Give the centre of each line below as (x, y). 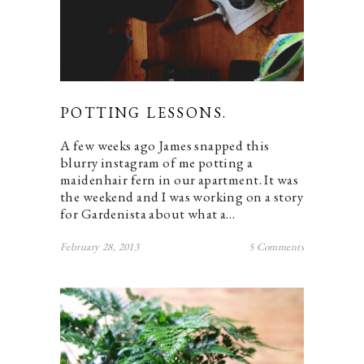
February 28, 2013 (100, 246)
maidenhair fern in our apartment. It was (179, 179)
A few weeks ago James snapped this (165, 145)
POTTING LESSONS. (144, 112)
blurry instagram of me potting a (157, 162)
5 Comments (276, 246)
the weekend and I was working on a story (182, 196)
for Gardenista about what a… (148, 213)
